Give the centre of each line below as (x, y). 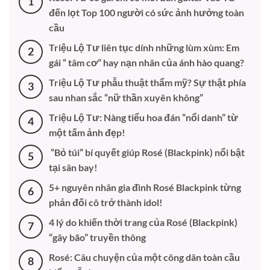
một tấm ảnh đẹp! (87, 132)
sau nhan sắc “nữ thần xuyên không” (126, 97)
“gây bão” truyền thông (97, 237)
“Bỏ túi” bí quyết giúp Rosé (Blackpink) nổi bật (147, 152)
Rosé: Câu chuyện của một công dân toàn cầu (144, 257)
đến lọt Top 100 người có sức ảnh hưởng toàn (146, 12)
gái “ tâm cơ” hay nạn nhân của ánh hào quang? (146, 62)
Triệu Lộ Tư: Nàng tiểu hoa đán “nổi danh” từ (143, 117)
